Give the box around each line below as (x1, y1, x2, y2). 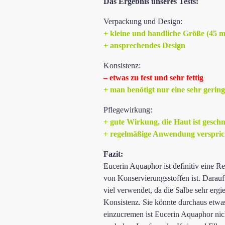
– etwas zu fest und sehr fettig (103, 73, 203, 82)
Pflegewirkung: (103, 105, 152, 114)
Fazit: (103, 149, 123, 158)
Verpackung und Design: (103, 17, 182, 26)
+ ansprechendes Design (103, 41, 185, 50)
